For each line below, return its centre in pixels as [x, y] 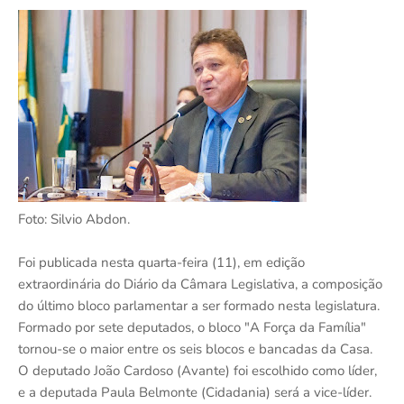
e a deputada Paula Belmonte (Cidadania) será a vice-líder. [195, 393]
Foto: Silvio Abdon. [74, 220]
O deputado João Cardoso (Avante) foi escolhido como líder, [197, 371]
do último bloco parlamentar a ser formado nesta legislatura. [199, 306]
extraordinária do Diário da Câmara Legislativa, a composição [200, 285]
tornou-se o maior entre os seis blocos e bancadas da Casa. [195, 349]
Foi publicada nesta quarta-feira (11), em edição [161, 263]
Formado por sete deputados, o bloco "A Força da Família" [192, 328]
